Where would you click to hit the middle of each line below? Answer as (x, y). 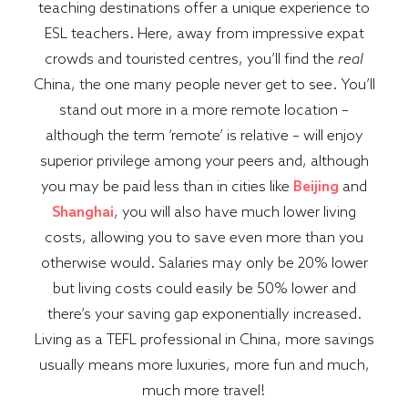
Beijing (316, 186)
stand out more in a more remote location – (204, 110)
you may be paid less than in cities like (167, 186)
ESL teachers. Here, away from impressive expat (204, 33)
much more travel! (204, 390)
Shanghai (83, 212)
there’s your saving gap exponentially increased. (204, 314)
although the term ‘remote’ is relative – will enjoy (204, 135)
